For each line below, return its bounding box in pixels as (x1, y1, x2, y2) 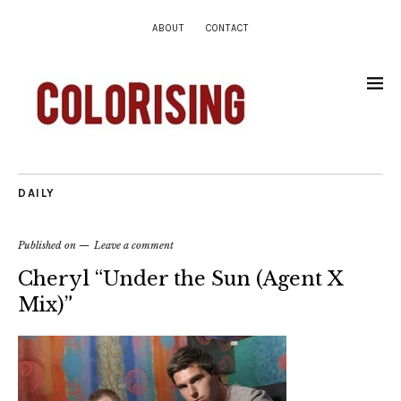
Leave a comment (94, 239, 174, 252)
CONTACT (206, 22, 249, 34)
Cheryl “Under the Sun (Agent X (18, 267, 344, 291)
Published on (18, 239, 79, 252)
